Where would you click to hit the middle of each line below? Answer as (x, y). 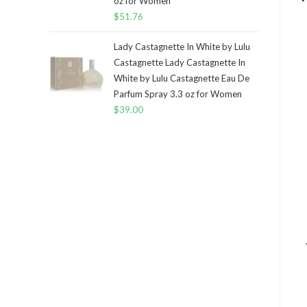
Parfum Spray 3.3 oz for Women (178, 94)
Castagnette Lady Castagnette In (180, 62)
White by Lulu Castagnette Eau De (182, 78)
